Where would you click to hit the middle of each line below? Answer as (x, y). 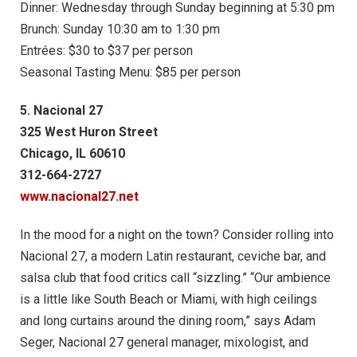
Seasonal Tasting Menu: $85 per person (130, 73)
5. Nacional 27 (61, 111)
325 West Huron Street (89, 132)
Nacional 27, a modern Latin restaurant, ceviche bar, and (173, 256)
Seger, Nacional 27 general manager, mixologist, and (164, 342)
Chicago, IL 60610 (73, 154)
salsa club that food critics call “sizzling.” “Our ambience (175, 277)
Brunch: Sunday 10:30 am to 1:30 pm (120, 29)
